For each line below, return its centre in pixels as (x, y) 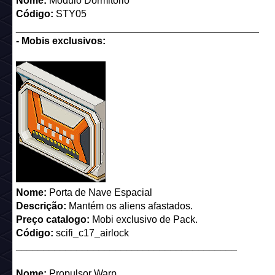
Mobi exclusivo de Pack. (143, 220)
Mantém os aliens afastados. (129, 206)
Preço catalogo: (52, 220)
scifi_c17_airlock (91, 233)
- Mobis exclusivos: (60, 41)
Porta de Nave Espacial (99, 193)
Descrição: (41, 206)
